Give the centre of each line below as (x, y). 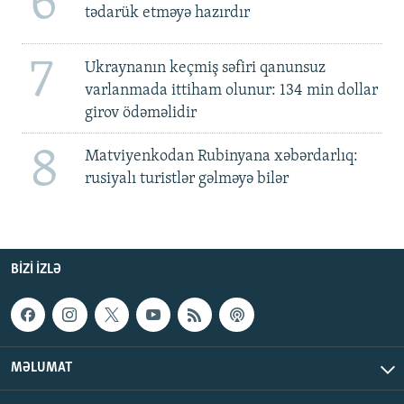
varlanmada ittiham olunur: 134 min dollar (231, 90)
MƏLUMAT (41, 367)
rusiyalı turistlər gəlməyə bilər (186, 179)
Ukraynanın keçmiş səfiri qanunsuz (205, 68)
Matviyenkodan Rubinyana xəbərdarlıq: (221, 157)
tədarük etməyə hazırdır (167, 13)
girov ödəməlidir (140, 113)
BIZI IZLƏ (36, 269)
